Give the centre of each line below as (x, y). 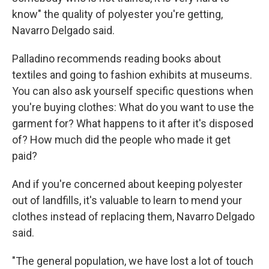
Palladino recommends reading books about (116, 59)
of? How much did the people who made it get (121, 140)
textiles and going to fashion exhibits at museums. (132, 75)
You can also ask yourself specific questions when (133, 91)
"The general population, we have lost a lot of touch (133, 261)
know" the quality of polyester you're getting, (117, 14)
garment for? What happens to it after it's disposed (133, 123)
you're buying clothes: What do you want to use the (133, 107)
